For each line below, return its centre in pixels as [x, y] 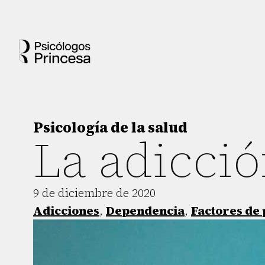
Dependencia [145, 211]
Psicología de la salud [110, 127]
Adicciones [66, 211]
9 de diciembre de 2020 [94, 193]
